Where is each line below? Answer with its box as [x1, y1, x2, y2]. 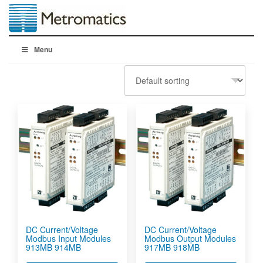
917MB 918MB [144, 241, 200, 254]
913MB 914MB [26, 241, 81, 254]
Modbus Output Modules [144, 232, 236, 245]
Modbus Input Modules [26, 232, 111, 245]
